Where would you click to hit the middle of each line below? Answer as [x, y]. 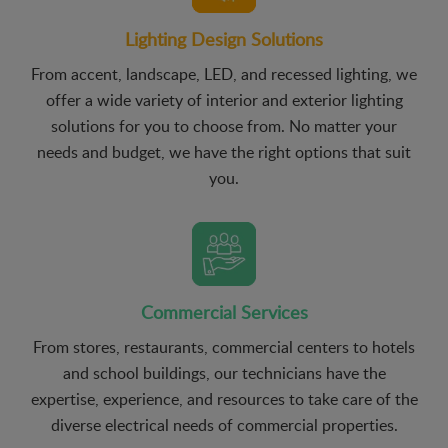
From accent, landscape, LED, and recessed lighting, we [224, 73]
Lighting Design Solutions [224, 38]
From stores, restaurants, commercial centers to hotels [224, 346]
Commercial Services [224, 311]
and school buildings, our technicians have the [224, 372]
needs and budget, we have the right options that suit [224, 151]
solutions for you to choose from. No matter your [224, 125]
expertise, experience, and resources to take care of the [224, 398]
